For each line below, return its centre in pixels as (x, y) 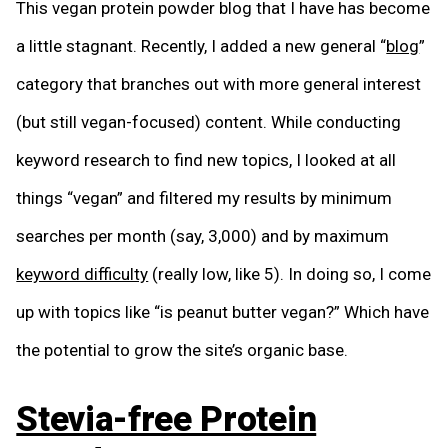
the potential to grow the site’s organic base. (182, 350)
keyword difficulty (82, 274)
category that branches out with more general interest (219, 84)
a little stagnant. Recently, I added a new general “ (201, 46)
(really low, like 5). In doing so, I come (290, 274)
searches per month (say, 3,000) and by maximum (203, 236)
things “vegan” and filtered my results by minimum (204, 198)
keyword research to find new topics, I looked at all (206, 160)
